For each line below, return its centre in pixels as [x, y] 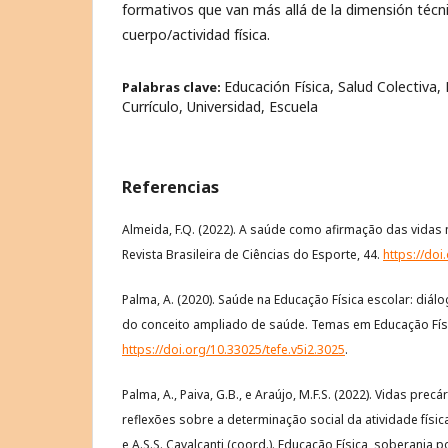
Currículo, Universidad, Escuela [220, 106]
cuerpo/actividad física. [196, 34]
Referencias [170, 186]
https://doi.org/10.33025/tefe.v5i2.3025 [233, 349]
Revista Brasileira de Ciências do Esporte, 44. [252, 254]
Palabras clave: [173, 86]
